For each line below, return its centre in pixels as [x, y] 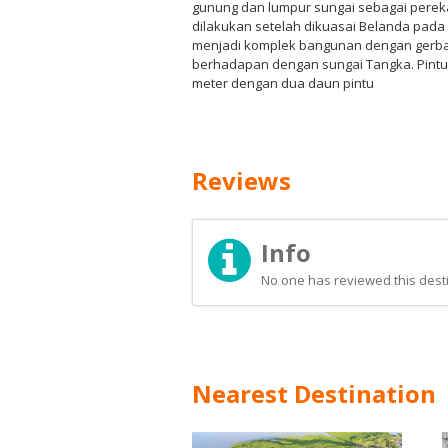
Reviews [241, 180]
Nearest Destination [314, 393]
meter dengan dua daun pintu [283, 83]
